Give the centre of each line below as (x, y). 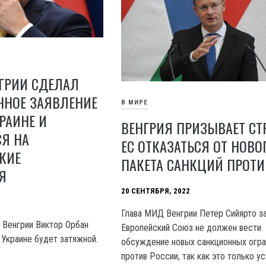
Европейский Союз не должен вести (191, 227)
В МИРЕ (135, 102)
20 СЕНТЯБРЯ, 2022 (156, 191)
